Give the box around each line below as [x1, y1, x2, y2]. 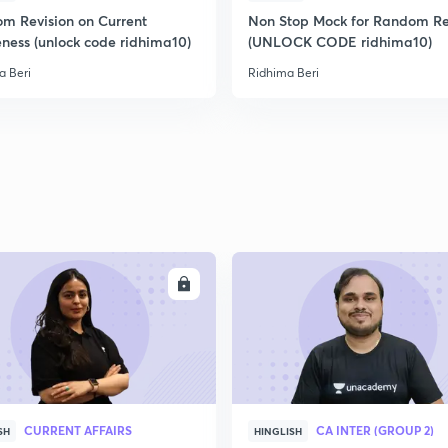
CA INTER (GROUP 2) [316, 422, 434, 438]
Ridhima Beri [248, 65, 319, 80]
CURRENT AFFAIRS [24, 422, 132, 438]
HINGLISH [254, 424, 302, 438]
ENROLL [121, 276, 169, 292]
